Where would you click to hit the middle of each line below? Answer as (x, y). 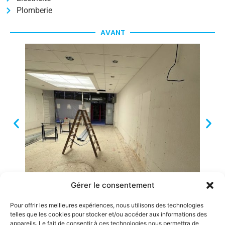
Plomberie (34, 10)
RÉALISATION (113, 215)
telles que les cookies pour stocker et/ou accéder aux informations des (108, 214)
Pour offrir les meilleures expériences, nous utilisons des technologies (107, 205)
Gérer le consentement (113, 185)
